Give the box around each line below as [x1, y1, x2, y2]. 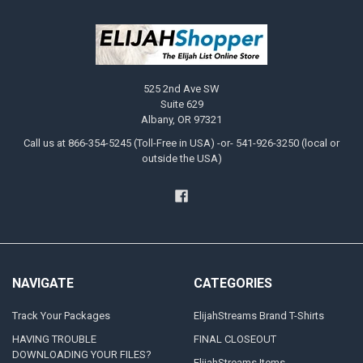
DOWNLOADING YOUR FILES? [11, 348, 152, 361]
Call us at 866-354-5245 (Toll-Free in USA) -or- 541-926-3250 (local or [23, 136, 340, 149]
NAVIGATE [11, 275, 74, 292]
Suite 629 [160, 97, 203, 110]
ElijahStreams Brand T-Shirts [193, 309, 324, 322]
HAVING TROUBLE [11, 332, 96, 345]
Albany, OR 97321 [141, 113, 222, 126]
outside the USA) [141, 152, 222, 164]
